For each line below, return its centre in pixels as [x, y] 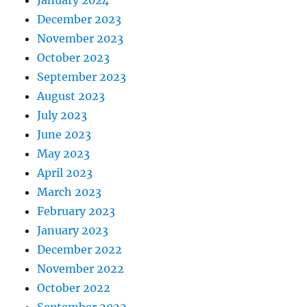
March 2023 [70, 192]
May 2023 [64, 154]
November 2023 [81, 39]
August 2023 [71, 96]
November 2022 [81, 269]
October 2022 [74, 288]
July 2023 [62, 115]
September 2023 [82, 77]
